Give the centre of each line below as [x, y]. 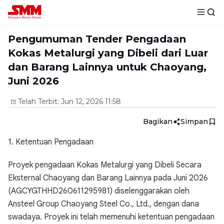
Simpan [194, 121]
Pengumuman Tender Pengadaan [97, 39]
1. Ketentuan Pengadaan [51, 142]
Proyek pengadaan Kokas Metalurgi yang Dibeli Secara [105, 165]
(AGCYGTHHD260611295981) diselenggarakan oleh [99, 191]
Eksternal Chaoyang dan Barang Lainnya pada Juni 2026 [108, 178]
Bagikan [158, 121]
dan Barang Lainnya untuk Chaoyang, [107, 67]
